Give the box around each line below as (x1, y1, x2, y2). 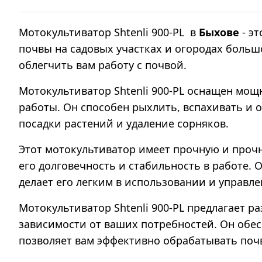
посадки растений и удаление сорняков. (19, 116, 229, 130)
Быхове (199, 25, 242, 39)
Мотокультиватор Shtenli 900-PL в (19, 25, 199, 39)
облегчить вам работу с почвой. (19, 58, 187, 72)
